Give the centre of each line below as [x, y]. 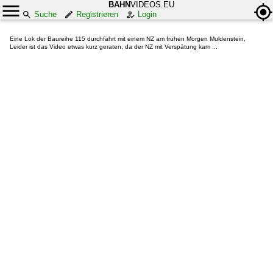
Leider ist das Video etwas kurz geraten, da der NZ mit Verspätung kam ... [114, 47]
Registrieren [97, 14]
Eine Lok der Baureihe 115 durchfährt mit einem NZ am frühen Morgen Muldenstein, [128, 39]
